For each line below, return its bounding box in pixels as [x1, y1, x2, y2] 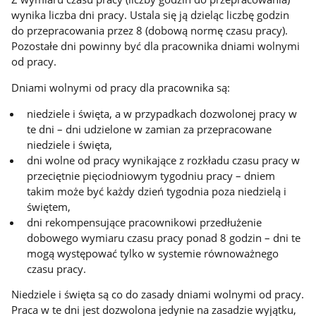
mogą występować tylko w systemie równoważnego [27, 245, 279, 260]
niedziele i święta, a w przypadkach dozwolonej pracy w [27, 106, 298, 121]
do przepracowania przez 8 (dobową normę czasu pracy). [11, 23, 288, 38]
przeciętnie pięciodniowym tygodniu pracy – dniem [27, 168, 276, 183]
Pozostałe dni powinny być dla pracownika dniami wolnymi [11, 39, 300, 54]
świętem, [27, 199, 71, 214]
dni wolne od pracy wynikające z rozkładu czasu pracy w [27, 152, 300, 167]
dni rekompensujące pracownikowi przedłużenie [27, 214, 262, 229]
